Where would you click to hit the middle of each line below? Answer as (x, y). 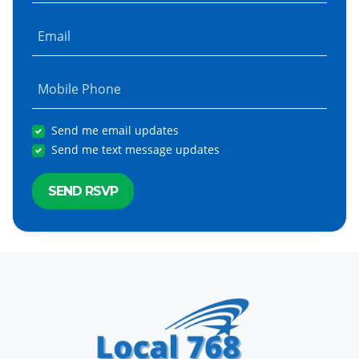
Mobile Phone (79, 89)
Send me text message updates (135, 150)
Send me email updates (115, 131)
